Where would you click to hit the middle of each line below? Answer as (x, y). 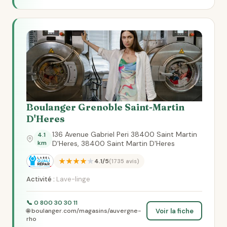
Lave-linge (72, 179)
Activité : (41, 179)
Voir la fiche (174, 211)
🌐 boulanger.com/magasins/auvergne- (84, 211)
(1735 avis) (124, 161)
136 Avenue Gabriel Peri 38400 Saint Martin (124, 134)
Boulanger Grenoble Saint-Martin (105, 107)
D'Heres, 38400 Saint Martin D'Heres (113, 143)
